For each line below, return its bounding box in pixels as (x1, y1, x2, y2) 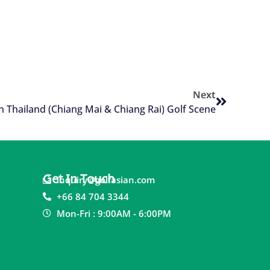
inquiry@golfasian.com (56, 174, 155, 186)
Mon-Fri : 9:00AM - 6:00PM (56, 207, 171, 220)
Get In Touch (43, 169, 115, 187)
